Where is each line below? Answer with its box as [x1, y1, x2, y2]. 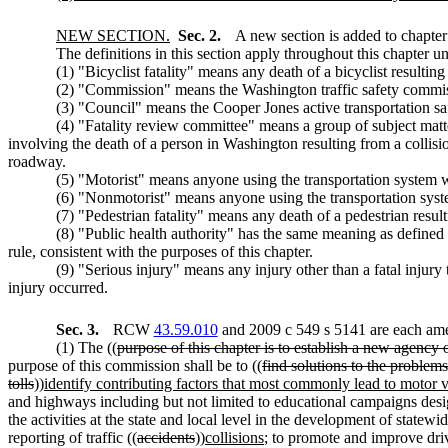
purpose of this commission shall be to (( [8, 356, 262, 374]
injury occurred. [8, 278, 108, 296]
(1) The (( [56, 338, 117, 356]
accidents [137, 428, 195, 446]
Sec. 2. [178, 26, 225, 44]
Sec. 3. [56, 320, 103, 338]
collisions [205, 428, 264, 446]
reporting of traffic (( [8, 428, 137, 446]
